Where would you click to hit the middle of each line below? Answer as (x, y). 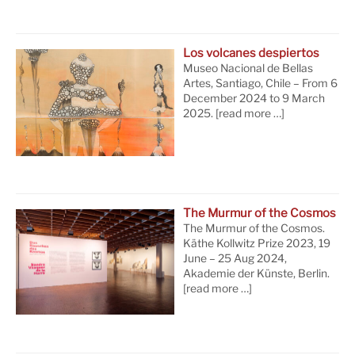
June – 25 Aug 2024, (235, 259)
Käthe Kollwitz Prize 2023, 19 (257, 244)
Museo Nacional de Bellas (248, 69)
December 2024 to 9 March (254, 99)
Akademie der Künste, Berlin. (257, 274)
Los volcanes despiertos (252, 53)
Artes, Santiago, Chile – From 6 (261, 84)
